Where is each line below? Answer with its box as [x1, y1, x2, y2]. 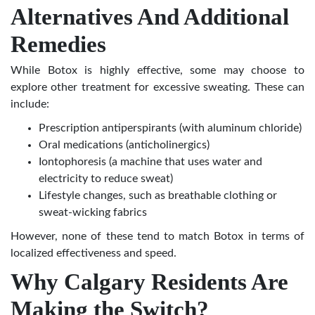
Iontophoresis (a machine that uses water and [39, 156, 262, 168]
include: [11, 98, 49, 110]
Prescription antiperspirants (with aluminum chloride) [39, 122, 302, 134]
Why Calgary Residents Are [11, 269, 288, 295]
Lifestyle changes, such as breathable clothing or [39, 190, 277, 202]
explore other [11, 82, 82, 94]
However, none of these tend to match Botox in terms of [11, 231, 304, 243]
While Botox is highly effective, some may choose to [11, 65, 304, 77]
